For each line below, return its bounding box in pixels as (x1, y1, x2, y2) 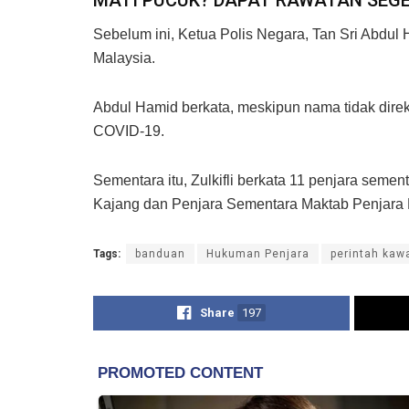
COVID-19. (93, 122, 164, 139)
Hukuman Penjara (206, 246, 309, 260)
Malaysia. (93, 49, 155, 66)
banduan (135, 246, 185, 260)
